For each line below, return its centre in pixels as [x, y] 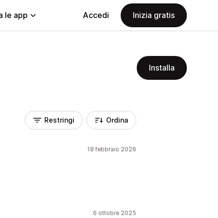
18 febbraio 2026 [112, 149]
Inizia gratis [154, 15]
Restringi [59, 120]
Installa [162, 68]
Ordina [117, 120]
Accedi [96, 15]
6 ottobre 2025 [115, 213]
